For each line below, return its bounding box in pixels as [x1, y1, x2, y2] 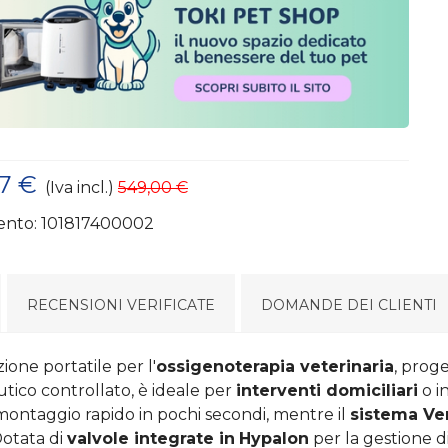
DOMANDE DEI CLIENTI [261, 295, 437, 314]
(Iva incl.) [45, 177, 114, 197]
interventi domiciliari [236, 380, 418, 400]
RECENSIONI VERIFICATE [27, 295, 215, 314]
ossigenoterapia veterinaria [156, 356, 394, 376]
